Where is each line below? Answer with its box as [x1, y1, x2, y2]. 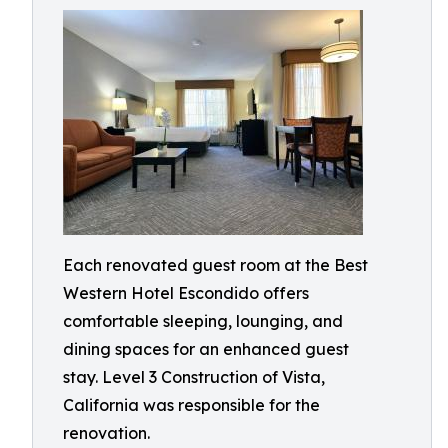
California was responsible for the [63, 395, 320, 415]
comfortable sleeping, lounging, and [63, 311, 343, 331]
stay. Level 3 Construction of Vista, [63, 367, 325, 387]
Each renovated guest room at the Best [63, 255, 368, 275]
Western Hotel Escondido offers [63, 283, 309, 303]
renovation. [63, 423, 150, 443]
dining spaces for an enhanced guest [63, 339, 349, 359]
